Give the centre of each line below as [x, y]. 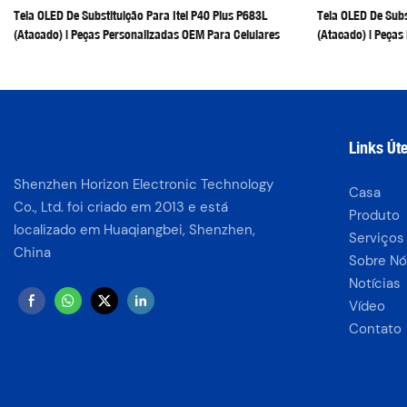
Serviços [376, 238]
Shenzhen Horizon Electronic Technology [144, 184]
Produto [374, 215]
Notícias [374, 283]
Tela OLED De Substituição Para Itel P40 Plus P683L [140, 15]
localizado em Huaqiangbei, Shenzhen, [134, 229]
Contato [375, 328]
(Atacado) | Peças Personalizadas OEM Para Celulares [147, 34]
